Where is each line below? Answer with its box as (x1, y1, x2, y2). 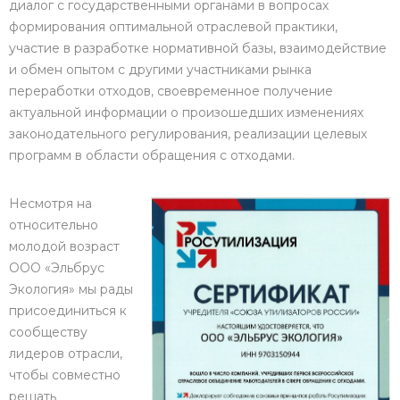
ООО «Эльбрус (9, 260, 104, 276)
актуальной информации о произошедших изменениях (9, 104, 363, 121)
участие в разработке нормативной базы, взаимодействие (9, 40, 387, 56)
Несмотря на (9, 196, 92, 212)
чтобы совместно (9, 367, 121, 383)
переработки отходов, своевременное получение (9, 83, 333, 99)
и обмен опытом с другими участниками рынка (9, 62, 312, 78)
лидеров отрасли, (9, 346, 122, 362)
